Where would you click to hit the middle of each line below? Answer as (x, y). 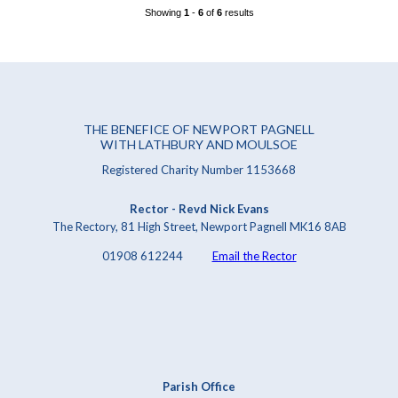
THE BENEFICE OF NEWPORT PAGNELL (199, 129)
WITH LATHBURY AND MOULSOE (199, 144)
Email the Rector (254, 255)
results (238, 13)
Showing (164, 13)
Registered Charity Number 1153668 (199, 170)
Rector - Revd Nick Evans (199, 208)
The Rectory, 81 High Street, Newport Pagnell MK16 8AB (199, 226)
